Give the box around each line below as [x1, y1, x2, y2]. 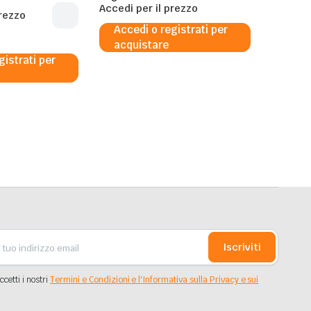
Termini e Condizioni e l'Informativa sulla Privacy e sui [50, 274, 259, 286]
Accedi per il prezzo [99, 2, 198, 15]
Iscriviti [223, 240, 261, 253]
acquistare [114, 38, 169, 52]
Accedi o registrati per [114, 23, 228, 37]
